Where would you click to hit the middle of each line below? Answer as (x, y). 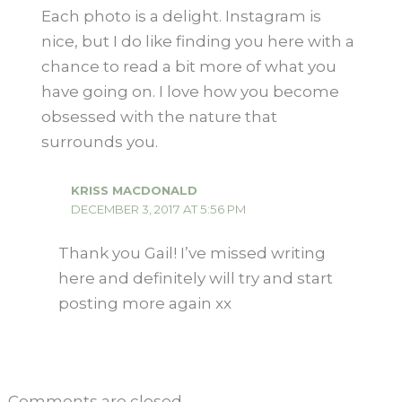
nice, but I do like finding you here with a (197, 42)
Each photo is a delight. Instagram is (181, 17)
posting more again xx (145, 304)
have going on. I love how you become (190, 92)
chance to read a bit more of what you (188, 67)
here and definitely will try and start (196, 279)
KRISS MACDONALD (134, 191)
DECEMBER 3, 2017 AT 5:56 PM (158, 210)
